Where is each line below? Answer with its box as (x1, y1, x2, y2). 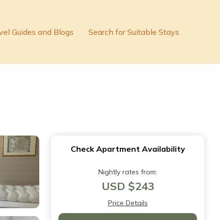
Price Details (108, 198, 148, 207)
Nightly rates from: (98, 167, 157, 176)
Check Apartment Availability (70, 144, 185, 154)
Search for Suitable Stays (88, 27, 179, 37)
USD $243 (101, 179, 154, 193)
